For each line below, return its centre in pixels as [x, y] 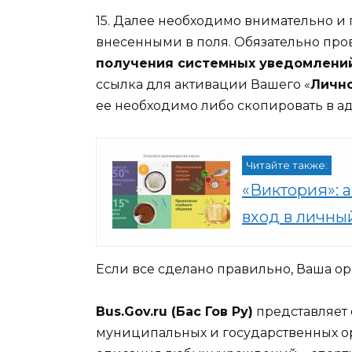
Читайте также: [287, 165]
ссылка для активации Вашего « [203, 84]
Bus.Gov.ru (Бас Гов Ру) [174, 312]
